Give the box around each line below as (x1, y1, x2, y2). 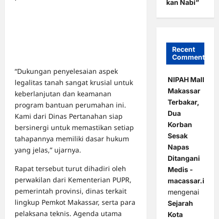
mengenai (167, 188, 199, 197)
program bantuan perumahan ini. (15, 100, 126, 109)
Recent (172, 45, 195, 54)
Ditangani (167, 154, 200, 163)
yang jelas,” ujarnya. (15, 145, 81, 154)
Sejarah (167, 199, 193, 208)
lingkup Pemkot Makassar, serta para (15, 197, 135, 207)
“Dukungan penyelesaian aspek (15, 66, 118, 76)
